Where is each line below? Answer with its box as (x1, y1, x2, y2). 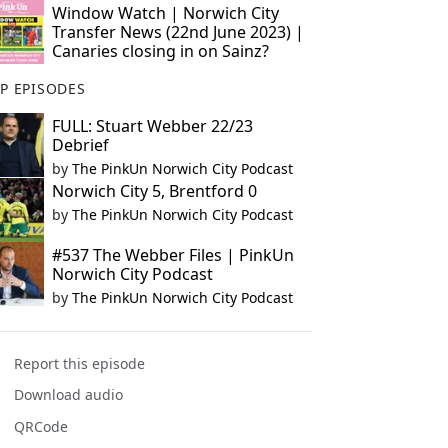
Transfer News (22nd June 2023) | (51, 21, 304, 43)
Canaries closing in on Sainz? (51, 40, 269, 62)
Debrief (51, 134, 109, 156)
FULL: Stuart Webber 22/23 (51, 115, 253, 137)
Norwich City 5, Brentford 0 (51, 180, 257, 202)
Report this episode (14, 354, 146, 374)
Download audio (14, 385, 124, 405)
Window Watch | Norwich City (51, 2, 279, 24)
